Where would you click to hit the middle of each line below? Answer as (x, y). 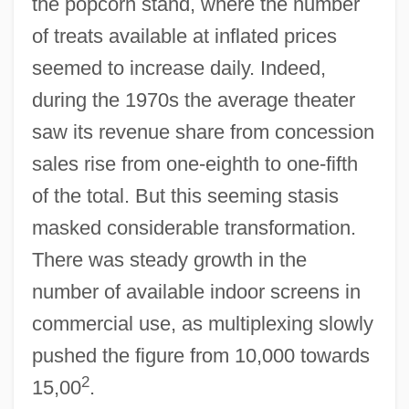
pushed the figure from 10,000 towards (200, 355)
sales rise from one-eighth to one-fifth (194, 163)
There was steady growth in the (169, 259)
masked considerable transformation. (194, 227)
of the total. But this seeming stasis (185, 195)
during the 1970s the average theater (193, 100)
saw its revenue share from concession (203, 131)
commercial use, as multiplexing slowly (202, 323)
